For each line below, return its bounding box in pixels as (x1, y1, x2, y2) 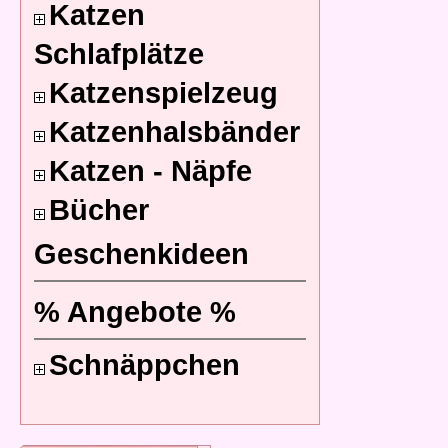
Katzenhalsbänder (49, 116, 300, 148)
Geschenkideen (34, 238, 249, 270)
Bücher (49, 194, 149, 226)
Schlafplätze (34, 38, 204, 70)
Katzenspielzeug (49, 77, 278, 109)
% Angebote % (34, 296, 236, 328)
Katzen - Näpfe (49, 155, 252, 187)
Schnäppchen (49, 349, 240, 381)
